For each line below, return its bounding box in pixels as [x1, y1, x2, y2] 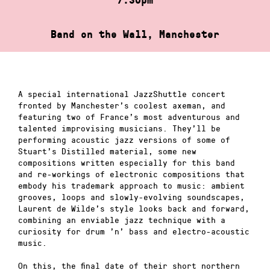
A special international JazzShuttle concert [18, 87, 225, 99]
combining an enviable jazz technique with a [18, 213, 225, 225]
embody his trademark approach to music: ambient [18, 179, 245, 191]
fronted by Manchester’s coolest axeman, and [18, 99, 225, 111]
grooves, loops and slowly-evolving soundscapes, [18, 190, 245, 202]
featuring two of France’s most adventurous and [18, 110, 240, 122]
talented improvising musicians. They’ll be [18, 122, 221, 134]
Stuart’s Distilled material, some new [18, 145, 196, 157]
